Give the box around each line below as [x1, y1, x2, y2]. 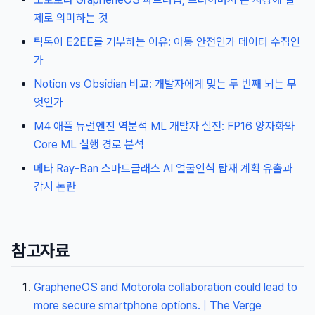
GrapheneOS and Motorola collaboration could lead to [34, 281, 297, 295]
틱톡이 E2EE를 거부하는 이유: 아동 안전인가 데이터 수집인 [34, 35, 300, 49]
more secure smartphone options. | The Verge [34, 299, 262, 313]
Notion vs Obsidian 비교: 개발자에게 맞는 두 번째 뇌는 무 [34, 77, 297, 91]
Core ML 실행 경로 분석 [34, 138, 144, 152]
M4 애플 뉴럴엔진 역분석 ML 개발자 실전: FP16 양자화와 [34, 120, 295, 134]
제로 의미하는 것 [34, 11, 108, 25]
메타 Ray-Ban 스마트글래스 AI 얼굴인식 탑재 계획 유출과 [34, 162, 292, 176]
